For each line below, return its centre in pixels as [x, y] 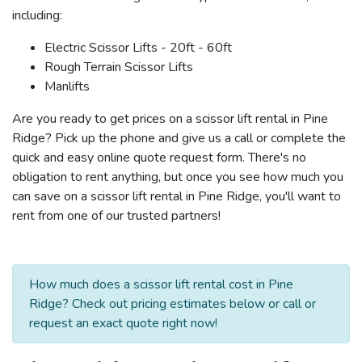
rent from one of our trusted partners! [116, 215]
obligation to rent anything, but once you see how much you [178, 177]
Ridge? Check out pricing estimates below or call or [173, 303]
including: [37, 15]
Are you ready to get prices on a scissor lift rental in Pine [170, 118]
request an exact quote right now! [123, 323]
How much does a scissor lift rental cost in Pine [161, 284]
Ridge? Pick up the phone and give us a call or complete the [179, 138]
